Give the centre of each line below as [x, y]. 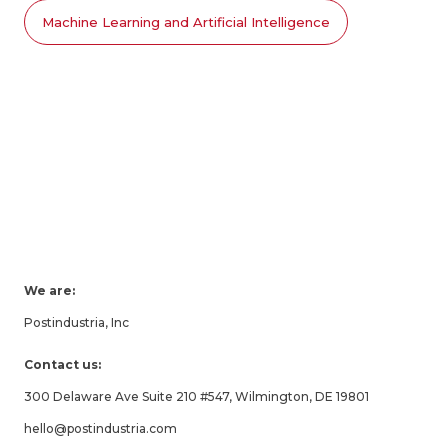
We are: [49, 291]
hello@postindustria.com [100, 429]
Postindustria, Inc [76, 323]
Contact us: [62, 365]
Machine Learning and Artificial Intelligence [186, 22]
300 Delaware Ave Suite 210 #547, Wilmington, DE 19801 [196, 397]
